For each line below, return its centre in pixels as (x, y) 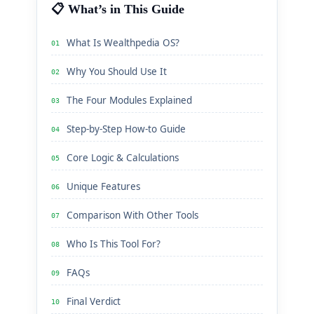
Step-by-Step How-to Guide (126, 129)
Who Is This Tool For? (114, 244)
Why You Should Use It (117, 71)
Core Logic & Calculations (123, 158)
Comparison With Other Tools (132, 215)
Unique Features (103, 186)
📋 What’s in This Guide (118, 9)
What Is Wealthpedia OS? (123, 43)
